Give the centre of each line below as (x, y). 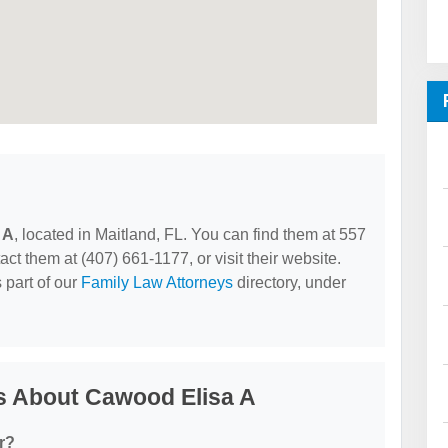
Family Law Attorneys (157, 283)
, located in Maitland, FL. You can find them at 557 (190, 235)
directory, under (289, 283)
